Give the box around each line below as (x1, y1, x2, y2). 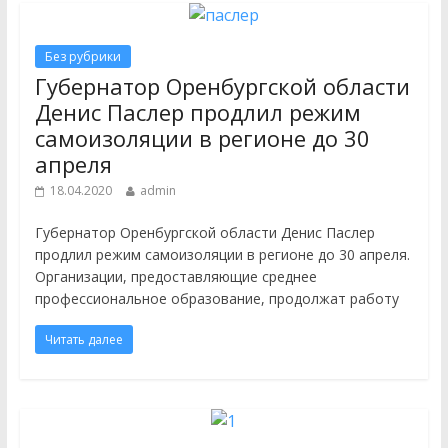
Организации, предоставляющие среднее (34, 267, 317, 286)
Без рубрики (44, 48, 121, 65)
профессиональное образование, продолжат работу (34, 289, 399, 308)
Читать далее (44, 331, 123, 348)
